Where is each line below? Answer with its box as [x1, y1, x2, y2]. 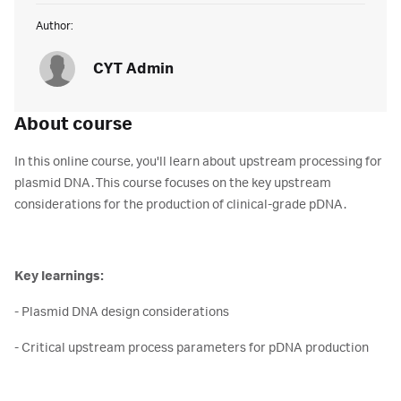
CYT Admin [93, 61, 174, 77]
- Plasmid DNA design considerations [14, 305, 229, 320]
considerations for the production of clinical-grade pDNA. [14, 198, 346, 212]
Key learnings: [14, 269, 104, 284]
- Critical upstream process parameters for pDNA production [14, 341, 369, 355]
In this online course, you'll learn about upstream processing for [14, 155, 382, 169]
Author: [36, 20, 73, 32]
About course [14, 115, 132, 134]
